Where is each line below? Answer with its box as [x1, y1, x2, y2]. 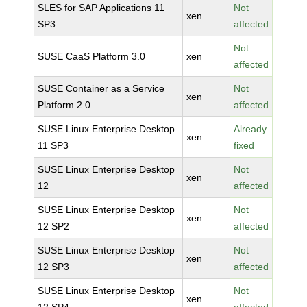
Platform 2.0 [38, 99, 91, 110]
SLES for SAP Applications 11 [38, 2, 165, 13]
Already [234, 123, 267, 134]
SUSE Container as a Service [38, 83, 165, 94]
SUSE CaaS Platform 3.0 [38, 51, 146, 62]
